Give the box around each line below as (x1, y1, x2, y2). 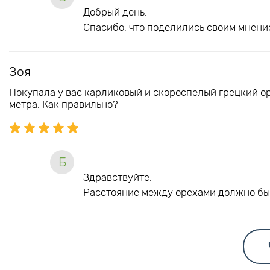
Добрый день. (83, 5, 147, 18)
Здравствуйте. (83, 171, 152, 183)
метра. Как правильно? (9, 98, 118, 110)
